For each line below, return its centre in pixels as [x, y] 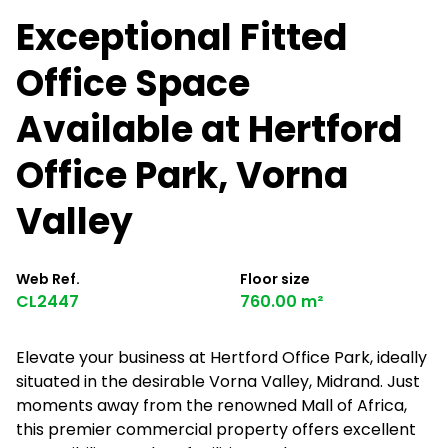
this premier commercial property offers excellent [216, 429]
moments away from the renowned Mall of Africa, [211, 405]
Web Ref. [48, 279]
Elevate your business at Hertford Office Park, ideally [221, 357]
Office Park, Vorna [182, 175]
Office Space [133, 83]
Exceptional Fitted [181, 37]
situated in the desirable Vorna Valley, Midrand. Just [218, 381]
